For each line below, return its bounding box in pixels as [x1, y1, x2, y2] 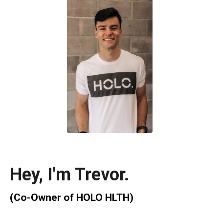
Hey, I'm [10, 164, 75, 185]
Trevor [75, 164, 124, 185]
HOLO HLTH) [76, 191, 133, 203]
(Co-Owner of [10, 191, 76, 203]
